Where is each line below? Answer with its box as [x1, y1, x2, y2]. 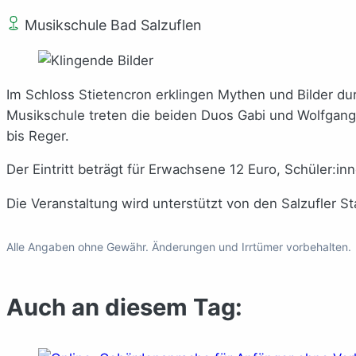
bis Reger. [6, 127, 69, 144]
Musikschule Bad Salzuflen [21, 16, 202, 33]
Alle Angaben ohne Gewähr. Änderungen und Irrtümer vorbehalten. [6, 239, 351, 253]
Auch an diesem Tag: [6, 293, 242, 322]
